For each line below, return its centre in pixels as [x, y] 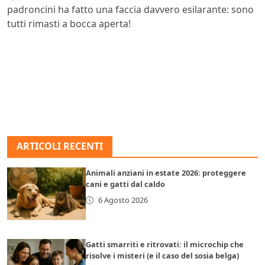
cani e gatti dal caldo [126, 184]
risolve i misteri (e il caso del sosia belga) [163, 256]
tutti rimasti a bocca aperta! [69, 24]
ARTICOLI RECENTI [60, 146]
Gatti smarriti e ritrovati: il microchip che [165, 245]
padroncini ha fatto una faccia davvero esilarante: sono [130, 10]
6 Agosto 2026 [123, 200]
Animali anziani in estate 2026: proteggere [166, 173]
